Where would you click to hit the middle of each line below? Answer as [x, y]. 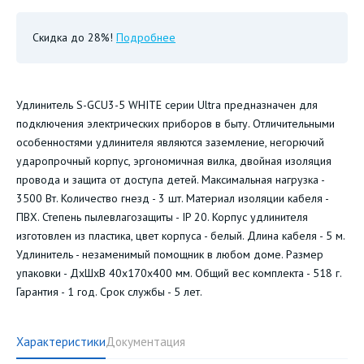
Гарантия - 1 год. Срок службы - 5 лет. [109, 292]
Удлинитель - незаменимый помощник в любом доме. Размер [170, 254]
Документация [145, 342]
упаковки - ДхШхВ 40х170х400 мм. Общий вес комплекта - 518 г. [179, 273]
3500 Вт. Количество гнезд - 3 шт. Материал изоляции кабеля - [172, 198]
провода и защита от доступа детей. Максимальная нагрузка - [170, 180]
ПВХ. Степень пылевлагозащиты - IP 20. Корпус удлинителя [162, 217]
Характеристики [61, 342]
